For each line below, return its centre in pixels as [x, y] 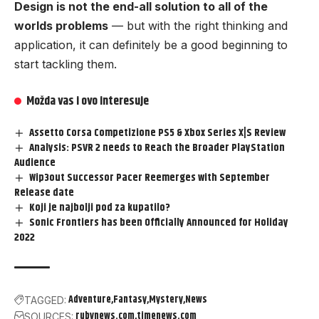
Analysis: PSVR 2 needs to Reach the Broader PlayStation [157, 148]
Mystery [166, 300]
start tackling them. [66, 64]
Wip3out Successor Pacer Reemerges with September [150, 178]
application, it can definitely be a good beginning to [151, 45]
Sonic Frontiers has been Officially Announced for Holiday [159, 223]
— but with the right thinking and [198, 26]
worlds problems [61, 26]
